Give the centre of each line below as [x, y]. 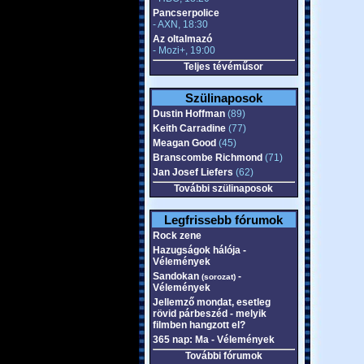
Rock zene [177, 236]
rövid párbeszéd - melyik [209, 314]
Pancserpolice [186, 13]
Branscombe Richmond [207, 158]
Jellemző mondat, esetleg [211, 302]
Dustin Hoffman [188, 114]
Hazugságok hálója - [199, 250]
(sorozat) [218, 277]
